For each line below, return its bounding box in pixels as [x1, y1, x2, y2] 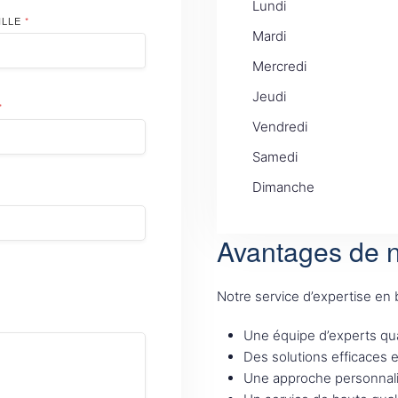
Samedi [252, 148, 298, 165]
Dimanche [252, 179, 314, 195]
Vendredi [252, 118, 307, 135]
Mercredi [252, 58, 306, 75]
